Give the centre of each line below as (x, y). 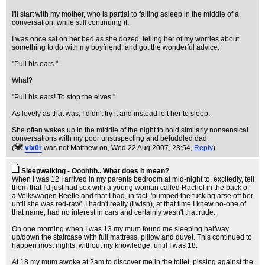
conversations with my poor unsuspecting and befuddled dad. (110, 138)
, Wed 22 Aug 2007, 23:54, (151, 148)
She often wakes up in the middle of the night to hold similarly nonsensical (130, 130)
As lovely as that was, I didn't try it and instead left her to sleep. (111, 114)
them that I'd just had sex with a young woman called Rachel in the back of (130, 188)
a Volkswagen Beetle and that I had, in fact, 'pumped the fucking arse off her (132, 196)
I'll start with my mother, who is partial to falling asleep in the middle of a (125, 14)
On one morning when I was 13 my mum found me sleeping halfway (120, 229)
